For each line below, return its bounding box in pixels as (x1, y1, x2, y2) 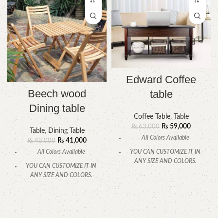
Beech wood (28, 88, 86, 100)
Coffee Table (133, 113, 170, 121)
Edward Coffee (126, 73, 196, 86)
